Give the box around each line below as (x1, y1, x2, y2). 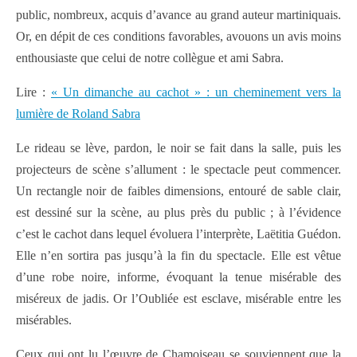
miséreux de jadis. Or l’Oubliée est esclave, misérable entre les (16, 291, 341, 305)
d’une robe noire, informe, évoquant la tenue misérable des (16, 269, 341, 284)
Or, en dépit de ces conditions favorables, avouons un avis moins (16, 29, 341, 43)
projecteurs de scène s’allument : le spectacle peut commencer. (16, 162, 341, 176)
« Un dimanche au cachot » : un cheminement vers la (51, 84, 341, 99)
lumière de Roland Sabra (16, 106, 140, 120)
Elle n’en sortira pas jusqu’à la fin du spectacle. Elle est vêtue (16, 248, 341, 262)
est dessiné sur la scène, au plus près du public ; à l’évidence (16, 205, 341, 219)
